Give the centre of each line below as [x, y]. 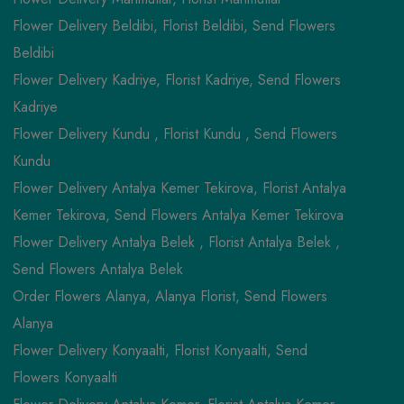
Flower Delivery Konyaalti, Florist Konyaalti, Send [160, 350]
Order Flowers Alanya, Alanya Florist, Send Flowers [170, 296]
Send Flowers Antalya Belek [97, 269]
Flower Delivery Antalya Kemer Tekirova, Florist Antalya [179, 188]
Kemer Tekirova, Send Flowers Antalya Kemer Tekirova [178, 215]
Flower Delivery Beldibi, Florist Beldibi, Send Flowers [174, 25]
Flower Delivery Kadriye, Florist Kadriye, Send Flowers [176, 79]
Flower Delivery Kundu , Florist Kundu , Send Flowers [174, 133]
